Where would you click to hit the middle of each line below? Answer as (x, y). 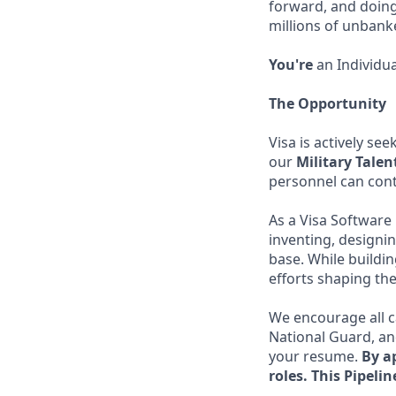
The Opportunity (327, 103)
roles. (290, 376)
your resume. (315, 356)
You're (291, 65)
